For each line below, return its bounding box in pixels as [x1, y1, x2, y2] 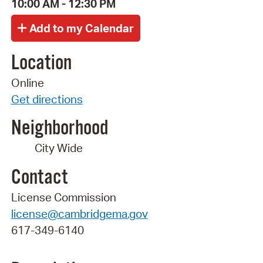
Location [11, 50, 72, 76]
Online [11, 75, 44, 90]
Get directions [11, 92, 83, 106]
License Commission [11, 190, 116, 204]
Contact [11, 164, 68, 191]
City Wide [34, 141, 83, 156]
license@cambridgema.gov [11, 206, 148, 221]
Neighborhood [11, 116, 108, 142]
